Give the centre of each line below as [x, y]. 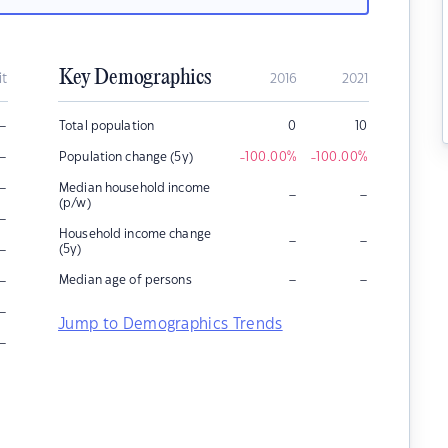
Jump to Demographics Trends [170, 324]
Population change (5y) [126, 157]
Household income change [135, 234]
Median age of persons [125, 280]
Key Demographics [135, 78]
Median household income [134, 188]
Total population [107, 126]
